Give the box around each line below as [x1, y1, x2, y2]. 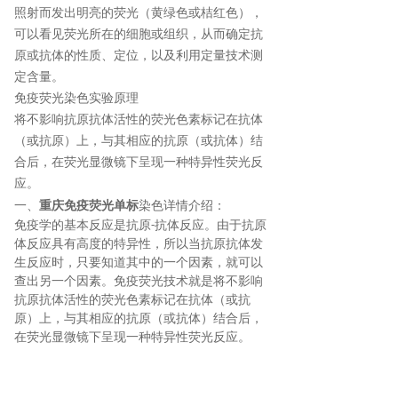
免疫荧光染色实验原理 [14, 92, 139, 106]
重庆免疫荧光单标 [39, 199, 139, 213]
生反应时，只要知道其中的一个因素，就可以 [14, 256, 263, 270]
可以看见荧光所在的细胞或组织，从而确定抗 [14, 28, 263, 42]
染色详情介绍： [139, 199, 226, 213]
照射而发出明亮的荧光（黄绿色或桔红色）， [14, 6, 263, 20]
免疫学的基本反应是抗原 [14, 219, 151, 233]
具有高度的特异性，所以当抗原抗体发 [52, 237, 263, 251]
